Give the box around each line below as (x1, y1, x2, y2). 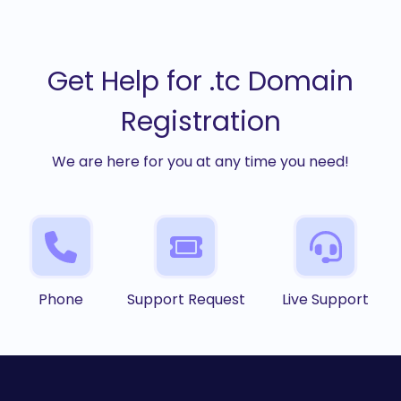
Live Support (282, 289, 370, 311)
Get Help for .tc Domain (47, 63, 354, 101)
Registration (120, 103, 281, 141)
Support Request (126, 289, 245, 311)
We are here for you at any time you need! (52, 151, 349, 173)
